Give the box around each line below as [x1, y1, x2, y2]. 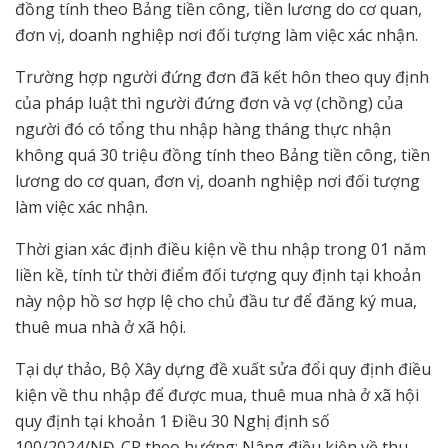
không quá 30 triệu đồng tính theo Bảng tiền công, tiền [15, 144, 430, 167]
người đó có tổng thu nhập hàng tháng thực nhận [15, 118, 391, 141]
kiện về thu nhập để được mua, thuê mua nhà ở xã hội [15, 384, 419, 407]
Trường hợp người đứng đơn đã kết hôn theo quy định [15, 66, 429, 89]
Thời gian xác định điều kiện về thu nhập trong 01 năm [15, 238, 426, 261]
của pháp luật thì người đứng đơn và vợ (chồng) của [15, 92, 403, 115]
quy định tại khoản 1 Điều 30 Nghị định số [15, 410, 330, 433]
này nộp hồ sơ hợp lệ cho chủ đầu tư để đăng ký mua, [15, 290, 417, 313]
